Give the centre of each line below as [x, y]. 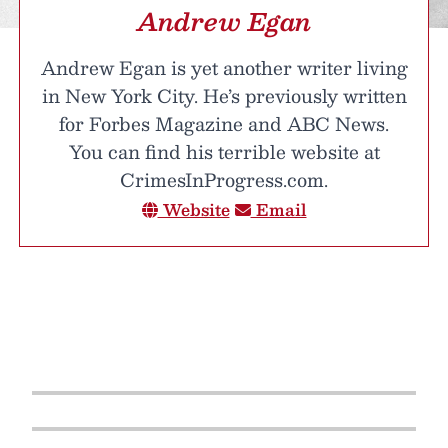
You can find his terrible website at [224, 151]
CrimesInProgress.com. [224, 179]
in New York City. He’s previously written [224, 95]
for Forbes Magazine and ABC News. [224, 123]
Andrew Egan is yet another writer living [224, 67]
